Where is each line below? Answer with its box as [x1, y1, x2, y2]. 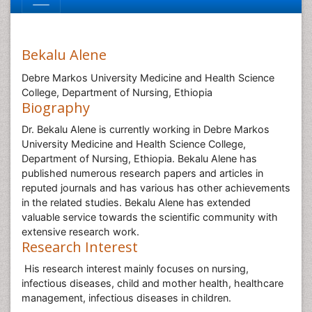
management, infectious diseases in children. [22, 292, 234, 304]
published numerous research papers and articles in [22, 167, 263, 179]
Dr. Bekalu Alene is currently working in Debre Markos [22, 123, 270, 135]
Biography [22, 98, 90, 117]
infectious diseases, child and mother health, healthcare [22, 277, 283, 289]
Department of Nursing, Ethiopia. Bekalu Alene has [22, 153, 257, 164]
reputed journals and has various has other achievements [22, 182, 290, 194]
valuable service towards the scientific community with [22, 211, 278, 223]
